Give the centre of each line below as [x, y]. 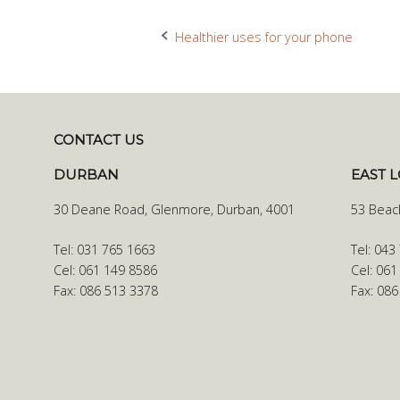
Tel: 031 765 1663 [104, 249]
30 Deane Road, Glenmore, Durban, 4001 [174, 210]
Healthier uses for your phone [264, 37]
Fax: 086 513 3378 [106, 290]
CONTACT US [99, 140]
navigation [211, 79]
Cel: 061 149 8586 [105, 270]
